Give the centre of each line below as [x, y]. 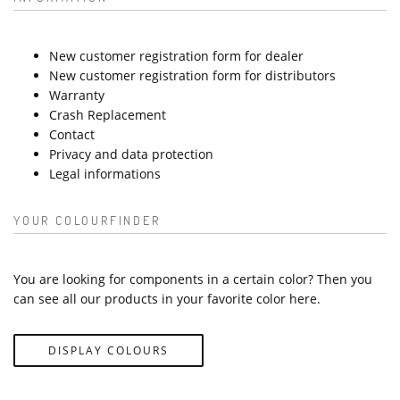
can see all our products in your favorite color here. [167, 298]
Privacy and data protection [131, 154]
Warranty [77, 95]
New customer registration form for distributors [192, 75]
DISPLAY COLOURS [108, 350]
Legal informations [105, 173]
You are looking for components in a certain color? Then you [193, 279]
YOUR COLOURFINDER [87, 220]
